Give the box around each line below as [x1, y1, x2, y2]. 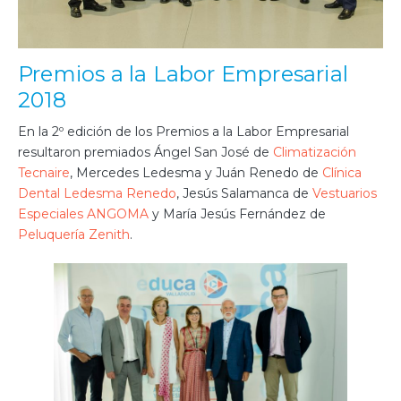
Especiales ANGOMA [18, 206, 149, 223]
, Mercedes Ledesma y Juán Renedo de [70, 165, 322, 182]
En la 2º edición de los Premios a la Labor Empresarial [18, 124, 349, 141]
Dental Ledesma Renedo [18, 185, 176, 202]
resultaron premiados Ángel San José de [18, 144, 273, 161]
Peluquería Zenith [18, 226, 130, 243]
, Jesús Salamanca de [176, 185, 312, 202]
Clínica [322, 165, 362, 182]
